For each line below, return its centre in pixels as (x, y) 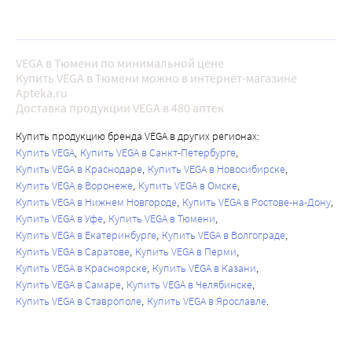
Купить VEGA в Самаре (68, 285)
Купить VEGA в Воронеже (74, 186)
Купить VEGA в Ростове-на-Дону (257, 202)
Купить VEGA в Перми (186, 252)
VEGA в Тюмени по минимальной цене (120, 63)
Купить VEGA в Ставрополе (79, 301)
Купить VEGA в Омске (188, 186)
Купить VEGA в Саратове (73, 252)
